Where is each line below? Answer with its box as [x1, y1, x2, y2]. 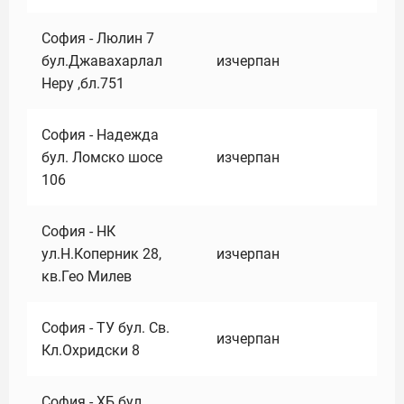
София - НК [41, 223, 115, 240]
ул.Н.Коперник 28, [41, 245, 161, 262]
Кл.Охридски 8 [41, 342, 140, 359]
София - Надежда [41, 126, 159, 143]
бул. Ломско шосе [41, 149, 162, 166]
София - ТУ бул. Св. [41, 319, 170, 336]
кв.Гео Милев [41, 268, 132, 285]
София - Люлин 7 [41, 30, 154, 47]
